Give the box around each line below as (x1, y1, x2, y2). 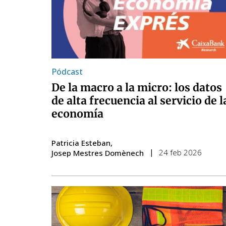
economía (51, 106, 103, 121)
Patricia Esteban (51, 137, 110, 148)
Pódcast (51, 66, 83, 77)
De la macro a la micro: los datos (51, 80, 222, 94)
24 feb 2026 (159, 147, 202, 157)
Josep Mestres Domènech (51, 147, 144, 158)
